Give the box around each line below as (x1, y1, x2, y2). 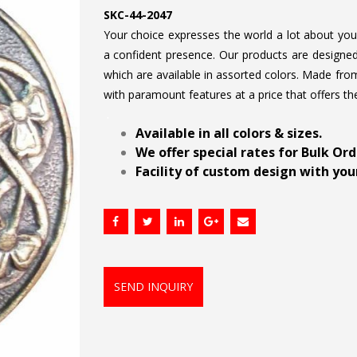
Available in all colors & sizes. (135, 124, 322, 142)
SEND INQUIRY (113, 279, 193, 295)
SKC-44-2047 (103, 7, 172, 22)
